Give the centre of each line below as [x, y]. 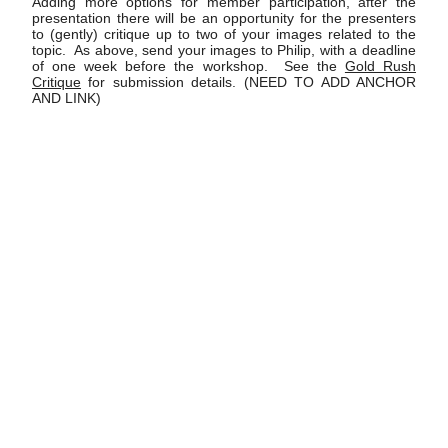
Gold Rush [380, 67]
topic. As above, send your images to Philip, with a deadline [224, 51]
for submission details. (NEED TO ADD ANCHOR [248, 83]
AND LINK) [66, 99]
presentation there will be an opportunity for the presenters [224, 19]
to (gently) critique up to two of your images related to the [224, 35]
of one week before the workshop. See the [188, 67]
